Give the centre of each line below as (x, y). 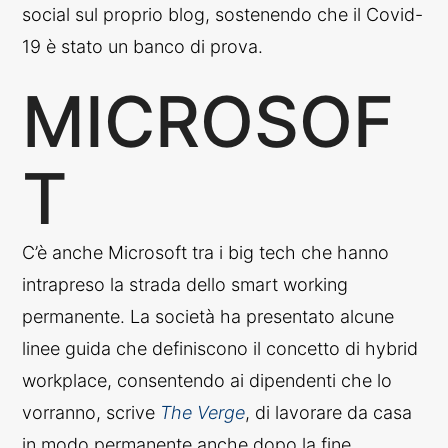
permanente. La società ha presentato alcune (208, 316)
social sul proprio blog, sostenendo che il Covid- (223, 14)
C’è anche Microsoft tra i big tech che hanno (206, 252)
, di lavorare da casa (329, 412)
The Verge (203, 412)
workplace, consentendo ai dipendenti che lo (207, 380)
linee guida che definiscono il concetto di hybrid (220, 348)
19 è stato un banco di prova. (143, 46)
